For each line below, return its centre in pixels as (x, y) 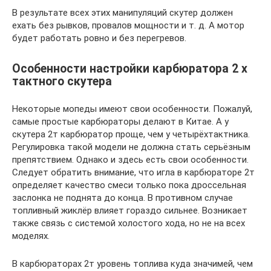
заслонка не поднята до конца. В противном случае (122, 198)
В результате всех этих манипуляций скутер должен (122, 13)
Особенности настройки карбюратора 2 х (130, 69)
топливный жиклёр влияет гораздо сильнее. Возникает (130, 211)
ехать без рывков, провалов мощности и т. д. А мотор (128, 25)
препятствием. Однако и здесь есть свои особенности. (130, 160)
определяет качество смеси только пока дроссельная (129, 185)
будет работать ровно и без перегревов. (99, 38)
